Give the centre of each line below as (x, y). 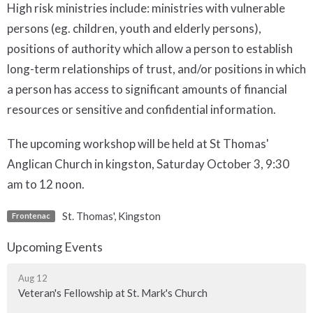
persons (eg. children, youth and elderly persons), (134, 28)
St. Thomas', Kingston (111, 216)
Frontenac (31, 216)
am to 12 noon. (46, 184)
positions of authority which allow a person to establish (150, 48)
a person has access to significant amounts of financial (147, 89)
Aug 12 (33, 278)
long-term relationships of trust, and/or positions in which (156, 68)
